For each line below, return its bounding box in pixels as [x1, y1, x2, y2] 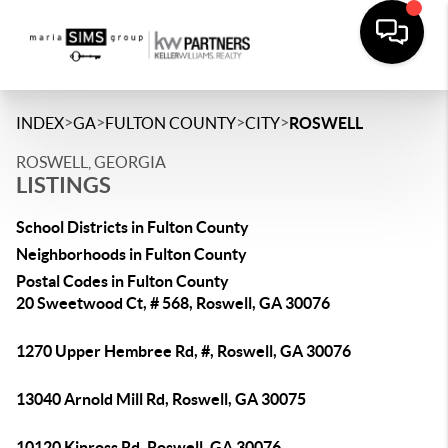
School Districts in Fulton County [16, 218, 249, 236]
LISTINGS [16, 172, 111, 197]
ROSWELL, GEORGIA [16, 153, 166, 171]
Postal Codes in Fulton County [16, 272, 229, 290]
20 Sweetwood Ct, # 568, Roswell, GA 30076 [16, 294, 330, 312]
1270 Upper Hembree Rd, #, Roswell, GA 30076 [16, 342, 351, 360]
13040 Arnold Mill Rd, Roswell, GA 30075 [16, 390, 306, 408]
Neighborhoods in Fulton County [16, 245, 247, 263]
